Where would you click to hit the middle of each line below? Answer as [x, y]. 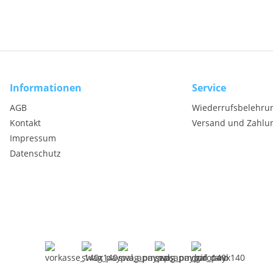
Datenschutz [35, 153]
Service [209, 88]
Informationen [46, 88]
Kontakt [25, 123]
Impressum [33, 138]
